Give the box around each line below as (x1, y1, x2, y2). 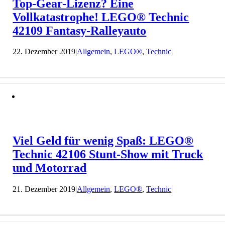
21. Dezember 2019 (13, 185, 76, 194)
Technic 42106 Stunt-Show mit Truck (13, 148, 203, 161)
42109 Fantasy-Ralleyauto (13, 24, 147, 37)
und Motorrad (13, 161, 87, 175)
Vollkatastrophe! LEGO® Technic (13, 10, 189, 24)
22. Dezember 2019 (13, 47, 76, 56)
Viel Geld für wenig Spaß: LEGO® (13, 134, 194, 148)
